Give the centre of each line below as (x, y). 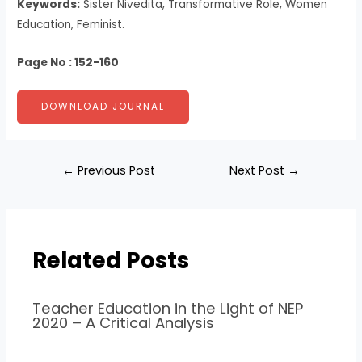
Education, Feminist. (71, 24)
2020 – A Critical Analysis (124, 323)
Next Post (259, 170)
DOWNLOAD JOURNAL (103, 106)
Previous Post (114, 170)
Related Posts (111, 260)
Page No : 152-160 (68, 62)
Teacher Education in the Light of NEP (168, 309)
